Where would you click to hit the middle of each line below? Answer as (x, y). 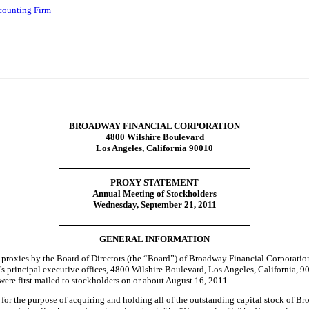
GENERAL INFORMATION (154, 239)
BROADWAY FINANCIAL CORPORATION (154, 126)
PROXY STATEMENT (154, 183)
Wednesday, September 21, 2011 (154, 205)
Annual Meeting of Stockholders (154, 194)
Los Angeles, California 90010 (154, 148)
